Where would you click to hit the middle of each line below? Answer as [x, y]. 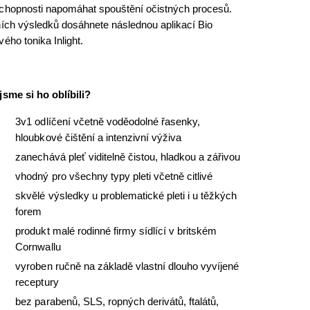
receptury [37, 282]
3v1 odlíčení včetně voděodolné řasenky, [108, 121]
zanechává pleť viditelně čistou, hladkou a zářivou [128, 157]
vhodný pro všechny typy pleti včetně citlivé [114, 176]
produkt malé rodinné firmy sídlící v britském [116, 231]
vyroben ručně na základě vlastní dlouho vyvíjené [127, 266]
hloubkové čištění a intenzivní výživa [99, 137]
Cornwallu [38, 247]
